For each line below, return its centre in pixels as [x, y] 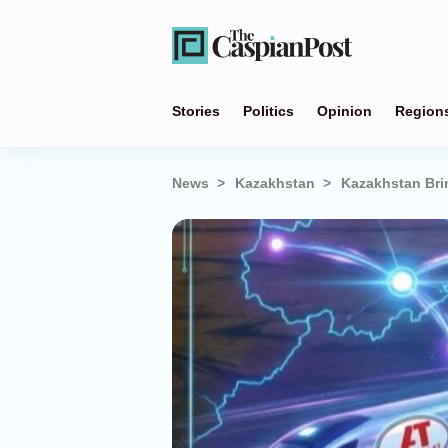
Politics [268, 111]
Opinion [344, 111]
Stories [196, 111]
